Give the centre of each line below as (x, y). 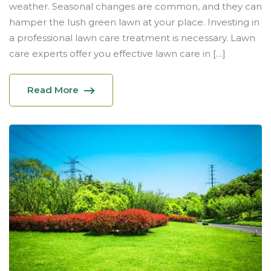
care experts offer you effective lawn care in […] (117, 54)
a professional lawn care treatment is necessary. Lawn (132, 38)
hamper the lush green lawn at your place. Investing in (134, 22)
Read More (53, 90)
